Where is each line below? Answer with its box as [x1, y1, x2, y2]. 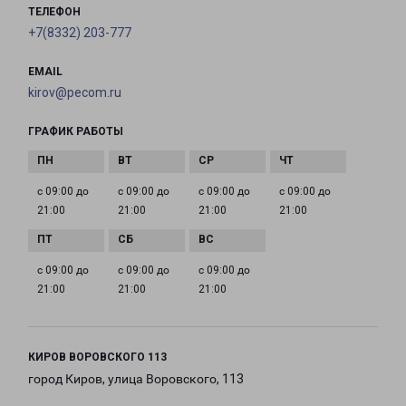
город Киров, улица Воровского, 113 [28, 372, 244, 387]
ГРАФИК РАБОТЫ [28, 125, 123, 139]
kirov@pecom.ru [28, 85, 121, 101]
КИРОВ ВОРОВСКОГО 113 [28, 351, 167, 364]
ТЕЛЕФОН [28, 5, 81, 19]
